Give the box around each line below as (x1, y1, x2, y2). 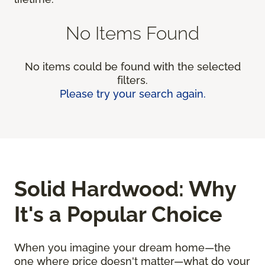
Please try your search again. (59, 88, 206, 101)
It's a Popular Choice (14, 202, 222, 227)
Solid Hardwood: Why (14, 176, 236, 202)
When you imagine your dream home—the (14, 241, 231, 254)
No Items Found (66, 22, 199, 44)
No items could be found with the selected (24, 60, 241, 73)
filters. (117, 74, 148, 87)
